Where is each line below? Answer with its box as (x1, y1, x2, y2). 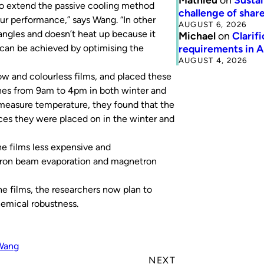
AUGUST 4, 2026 (178, 55, 247, 65)
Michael (178, 29, 216, 42)
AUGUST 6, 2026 (178, 19, 247, 29)
